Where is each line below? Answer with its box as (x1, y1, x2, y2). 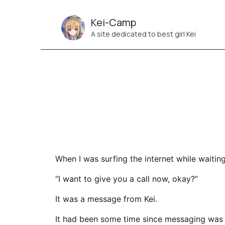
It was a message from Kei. (55, 194, 157, 204)
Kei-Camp (90, 16, 136, 29)
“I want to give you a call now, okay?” (55, 174, 198, 184)
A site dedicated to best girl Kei (90, 29, 196, 39)
